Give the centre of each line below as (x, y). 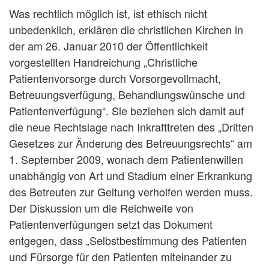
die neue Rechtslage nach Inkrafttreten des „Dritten (131, 127)
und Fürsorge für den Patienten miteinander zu (120, 256)
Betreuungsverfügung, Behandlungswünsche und (127, 94)
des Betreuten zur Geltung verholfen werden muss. (131, 192)
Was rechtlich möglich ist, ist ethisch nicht (108, 13)
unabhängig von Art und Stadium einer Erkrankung (131, 175)
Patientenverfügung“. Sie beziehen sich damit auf (126, 110)
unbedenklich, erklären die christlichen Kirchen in (126, 29)
